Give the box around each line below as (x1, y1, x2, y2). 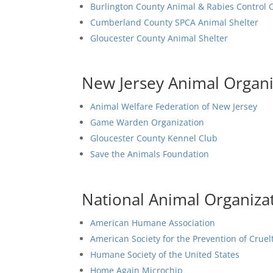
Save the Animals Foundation (90, 148, 210, 160)
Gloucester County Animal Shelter (90, 32, 229, 44)
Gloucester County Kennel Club (90, 132, 218, 144)
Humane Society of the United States (90, 249, 240, 261)
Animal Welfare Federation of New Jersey (90, 101, 258, 113)
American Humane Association (90, 217, 216, 229)
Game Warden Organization (90, 116, 205, 129)
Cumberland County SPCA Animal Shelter (90, 16, 259, 28)
